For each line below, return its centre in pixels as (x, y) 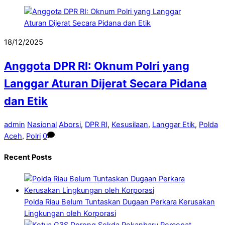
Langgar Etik (174, 124)
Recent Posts (28, 157)
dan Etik (26, 101)
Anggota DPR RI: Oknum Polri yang (97, 66)
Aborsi (70, 124)
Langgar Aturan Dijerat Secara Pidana (105, 83)
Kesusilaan (130, 124)
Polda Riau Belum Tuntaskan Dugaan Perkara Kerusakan (120, 202)
